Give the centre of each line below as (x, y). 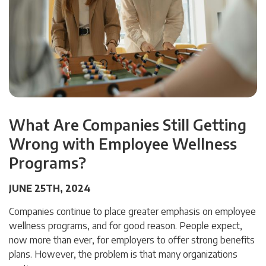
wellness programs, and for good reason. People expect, (126, 225)
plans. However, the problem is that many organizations (123, 254)
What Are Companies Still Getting (128, 124)
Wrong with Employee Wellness (123, 143)
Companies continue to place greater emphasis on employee (132, 211)
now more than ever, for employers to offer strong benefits (132, 240)
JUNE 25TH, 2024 (50, 188)
